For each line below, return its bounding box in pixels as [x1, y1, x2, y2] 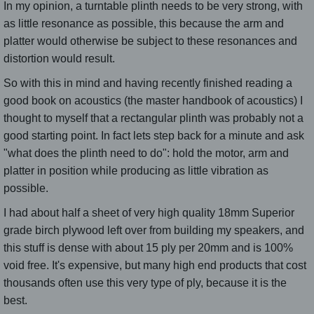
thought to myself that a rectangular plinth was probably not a [4, 111, 303, 124]
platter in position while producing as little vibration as [4, 164, 268, 177]
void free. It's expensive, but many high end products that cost [4, 259, 306, 271]
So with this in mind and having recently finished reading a [4, 76, 292, 89]
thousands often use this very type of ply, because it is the [4, 276, 287, 289]
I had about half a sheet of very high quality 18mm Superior [4, 206, 294, 219]
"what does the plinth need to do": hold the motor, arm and [4, 146, 289, 159]
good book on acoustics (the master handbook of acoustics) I [4, 94, 303, 107]
